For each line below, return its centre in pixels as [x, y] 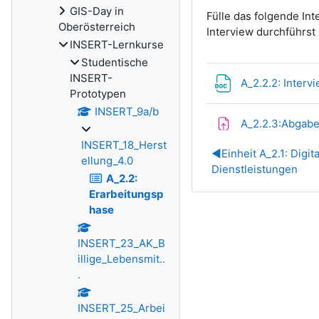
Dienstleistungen [255, 169]
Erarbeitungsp [126, 194]
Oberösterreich [97, 27]
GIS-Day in [97, 11]
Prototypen [98, 94]
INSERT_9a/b [126, 111]
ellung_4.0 [107, 161]
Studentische [115, 62]
